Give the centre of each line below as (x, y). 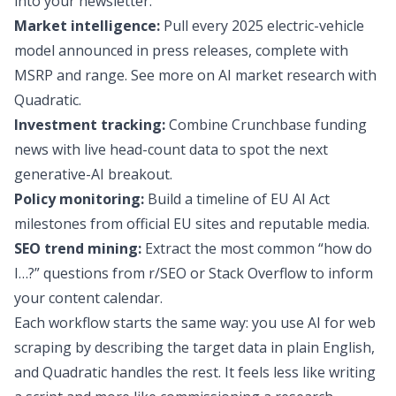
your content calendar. (88, 297)
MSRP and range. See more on (116, 75)
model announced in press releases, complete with (181, 50)
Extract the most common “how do (257, 248)
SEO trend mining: (78, 248)
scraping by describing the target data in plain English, (194, 347)
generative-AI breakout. (93, 174)
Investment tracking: (90, 124)
